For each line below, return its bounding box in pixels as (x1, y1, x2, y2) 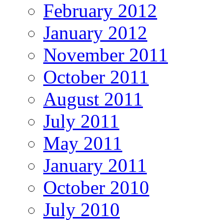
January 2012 (43, 22, 147, 44)
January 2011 (43, 155, 147, 176)
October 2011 (43, 66, 149, 88)
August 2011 (43, 88, 143, 110)
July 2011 (43, 110, 119, 132)
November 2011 (43, 44, 168, 66)
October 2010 (43, 177, 149, 198)
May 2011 (43, 133, 122, 154)
